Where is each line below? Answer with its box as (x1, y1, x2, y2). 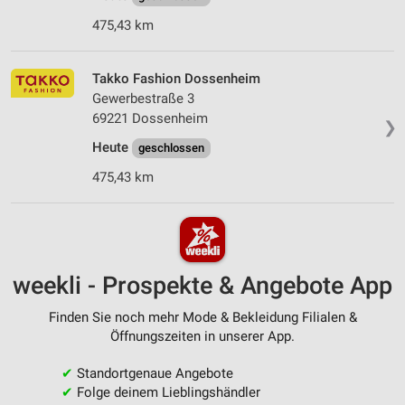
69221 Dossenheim (92, 109, 208, 127)
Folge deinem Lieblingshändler (72, 384, 260, 401)
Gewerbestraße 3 (92, 89, 194, 107)
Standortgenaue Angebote (72, 365, 233, 382)
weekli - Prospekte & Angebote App (13, 271, 392, 301)
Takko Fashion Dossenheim (92, 70, 260, 87)
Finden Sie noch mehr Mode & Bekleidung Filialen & (48, 309, 357, 326)
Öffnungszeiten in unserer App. (110, 328, 295, 345)
